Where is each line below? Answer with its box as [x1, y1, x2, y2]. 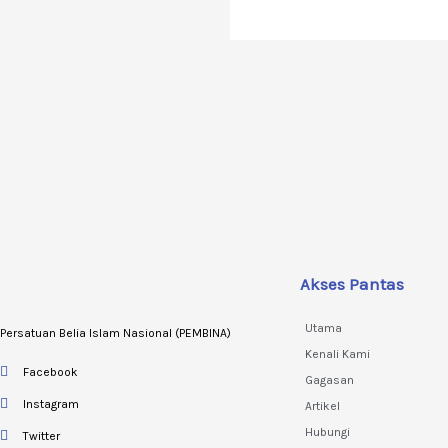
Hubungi [305, 424, 350, 439]
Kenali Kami [305, 346, 370, 361]
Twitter [22, 428, 60, 443]
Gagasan [305, 372, 354, 387]
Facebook [22, 364, 78, 379]
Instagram [22, 396, 79, 411]
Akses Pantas [300, 273, 404, 294]
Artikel [305, 398, 340, 413]
